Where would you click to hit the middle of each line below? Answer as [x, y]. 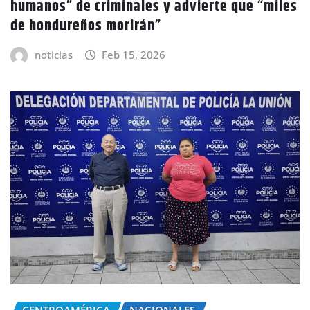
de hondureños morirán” [86, 26]
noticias [53, 54]
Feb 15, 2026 [134, 54]
